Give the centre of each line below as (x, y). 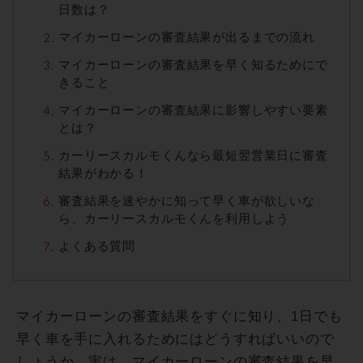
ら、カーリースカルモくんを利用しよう (174, 218)
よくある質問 (97, 246)
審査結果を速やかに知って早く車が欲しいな (187, 200)
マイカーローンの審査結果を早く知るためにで (193, 64)
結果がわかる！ (103, 173)
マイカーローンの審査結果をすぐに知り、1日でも (179, 316)
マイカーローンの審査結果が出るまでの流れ (187, 36)
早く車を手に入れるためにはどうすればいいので (175, 339)
